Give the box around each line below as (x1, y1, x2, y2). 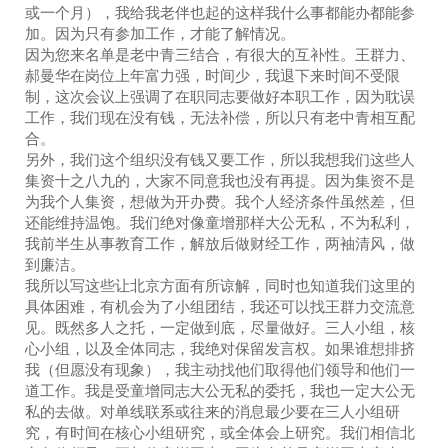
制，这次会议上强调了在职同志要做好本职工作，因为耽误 (25, 86, 415, 106)
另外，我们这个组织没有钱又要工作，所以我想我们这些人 (25, 149, 415, 169)
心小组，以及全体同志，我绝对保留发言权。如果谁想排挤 (25, 338, 415, 358)
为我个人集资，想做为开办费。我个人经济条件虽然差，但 (25, 191, 415, 211)
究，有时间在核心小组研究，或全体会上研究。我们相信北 (25, 422, 415, 442)
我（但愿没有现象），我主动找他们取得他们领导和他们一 (25, 359, 415, 379)
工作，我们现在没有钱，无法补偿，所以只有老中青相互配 (25, 107, 415, 127)
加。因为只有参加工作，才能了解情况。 (25, 23, 295, 43)
